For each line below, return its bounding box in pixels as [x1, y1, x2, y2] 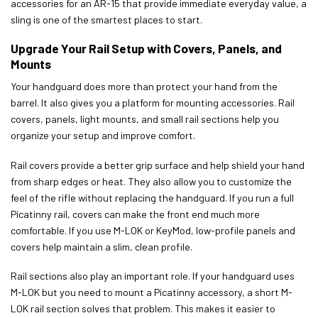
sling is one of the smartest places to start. [11, 13, 202, 26]
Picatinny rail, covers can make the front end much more [11, 207, 260, 220]
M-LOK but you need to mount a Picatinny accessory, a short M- [11, 286, 292, 299]
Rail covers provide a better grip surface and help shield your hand [11, 158, 305, 171]
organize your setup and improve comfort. [11, 129, 195, 141]
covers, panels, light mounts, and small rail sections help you [11, 113, 279, 125]
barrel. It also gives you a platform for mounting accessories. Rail [11, 97, 295, 109]
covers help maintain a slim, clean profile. [11, 240, 192, 253]
